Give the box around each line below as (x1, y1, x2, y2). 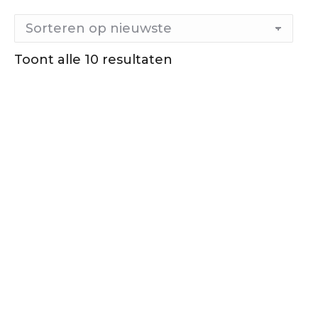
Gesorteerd (172, 52, 248, 67)
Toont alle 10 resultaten (14, 52, 172, 67)
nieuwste (172, 92, 234, 107)
